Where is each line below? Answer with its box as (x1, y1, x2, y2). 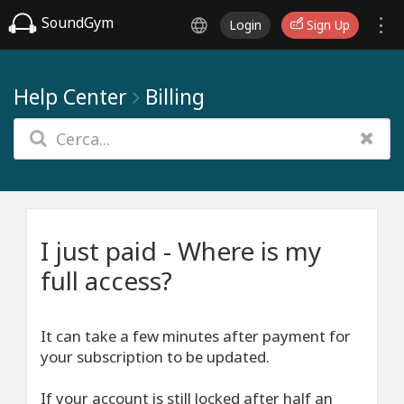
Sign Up (303, 16, 350, 33)
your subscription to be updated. (41, 346, 270, 367)
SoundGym (38, 13, 114, 33)
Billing (145, 82, 205, 111)
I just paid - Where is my (41, 234, 321, 268)
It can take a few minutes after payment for (41, 326, 351, 346)
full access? (41, 263, 172, 298)
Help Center (14, 82, 127, 111)
